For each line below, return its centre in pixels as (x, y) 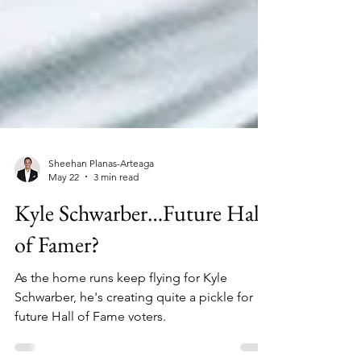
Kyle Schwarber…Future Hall (140, 283)
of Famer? (57, 315)
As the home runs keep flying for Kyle (121, 348)
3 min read (116, 247)
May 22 (64, 247)
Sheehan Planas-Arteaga (101, 234)
